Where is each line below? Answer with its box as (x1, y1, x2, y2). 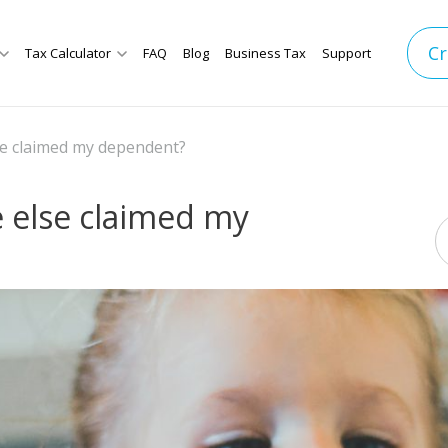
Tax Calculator (24, 44, 111, 63)
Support (321, 44, 371, 63)
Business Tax (224, 44, 306, 63)
